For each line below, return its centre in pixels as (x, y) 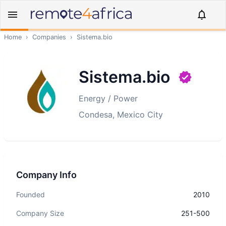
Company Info (46, 175)
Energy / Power (108, 98)
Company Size (40, 213)
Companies (49, 37)
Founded (31, 194)
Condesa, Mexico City (121, 115)
